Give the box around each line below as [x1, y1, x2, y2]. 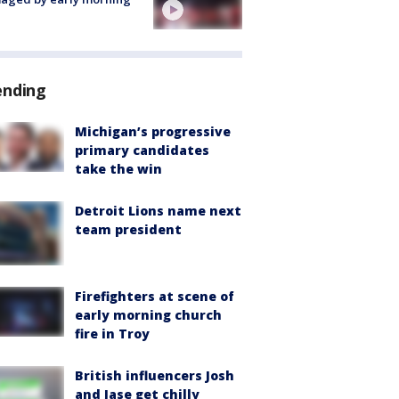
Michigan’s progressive [75, 122, 231, 140]
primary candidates [75, 141, 209, 159]
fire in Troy [75, 325, 150, 343]
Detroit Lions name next [75, 201, 241, 219]
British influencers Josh [75, 367, 234, 385]
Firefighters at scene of [75, 288, 234, 305]
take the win [75, 159, 162, 177]
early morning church [75, 306, 222, 324]
